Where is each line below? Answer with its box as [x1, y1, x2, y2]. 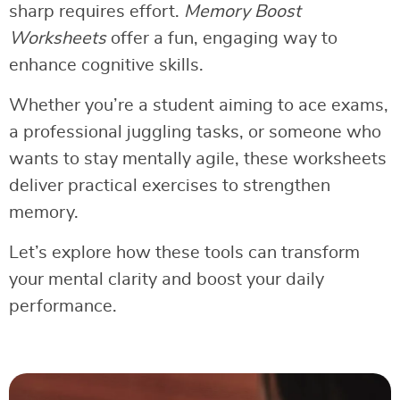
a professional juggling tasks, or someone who [9, 123, 381, 141]
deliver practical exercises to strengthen [9, 177, 330, 195]
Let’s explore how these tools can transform [9, 244, 360, 262]
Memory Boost [184, 3, 301, 21]
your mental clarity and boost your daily [9, 271, 324, 288]
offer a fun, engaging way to [106, 29, 337, 47]
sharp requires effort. [9, 3, 184, 21]
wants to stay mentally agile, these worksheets [9, 150, 387, 168]
